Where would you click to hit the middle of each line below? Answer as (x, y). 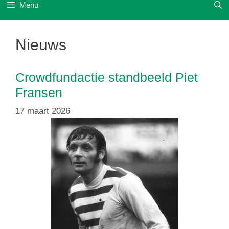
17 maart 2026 (43, 111)
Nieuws (41, 45)
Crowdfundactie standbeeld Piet (107, 77)
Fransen (39, 93)
